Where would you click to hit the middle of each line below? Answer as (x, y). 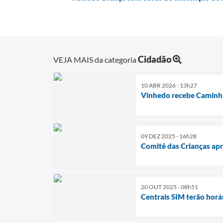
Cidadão (155, 59)
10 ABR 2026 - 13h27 (169, 85)
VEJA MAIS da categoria (96, 59)
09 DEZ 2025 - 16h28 (169, 136)
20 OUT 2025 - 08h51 (169, 187)
